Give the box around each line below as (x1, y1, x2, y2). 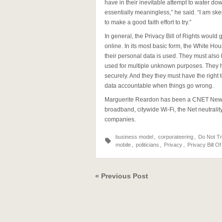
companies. (105, 116, 136, 123)
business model (115, 134, 153, 140)
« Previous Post (95, 172, 148, 180)
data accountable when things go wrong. (105, 82, 214, 89)
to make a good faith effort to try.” (105, 19, 191, 26)
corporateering (158, 134, 193, 140)
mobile (115, 142, 131, 148)
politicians (136, 142, 159, 148)
